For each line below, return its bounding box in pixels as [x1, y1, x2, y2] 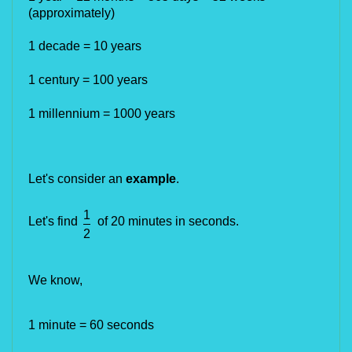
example [126, 172, 176, 185]
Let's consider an [28, 172, 126, 185]
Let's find [28, 214, 78, 228]
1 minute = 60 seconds [28, 318, 154, 332]
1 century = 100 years [28, 73, 148, 86]
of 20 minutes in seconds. [97, 214, 239, 228]
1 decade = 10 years [28, 39, 145, 53]
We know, [28, 273, 82, 287]
